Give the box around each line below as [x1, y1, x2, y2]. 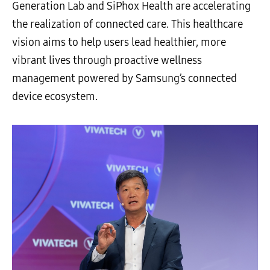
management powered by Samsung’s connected [12, 71, 237, 85]
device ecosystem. [12, 89, 98, 103]
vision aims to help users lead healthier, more [12, 35, 226, 49]
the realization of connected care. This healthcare [12, 17, 243, 31]
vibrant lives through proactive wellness [12, 53, 202, 67]
